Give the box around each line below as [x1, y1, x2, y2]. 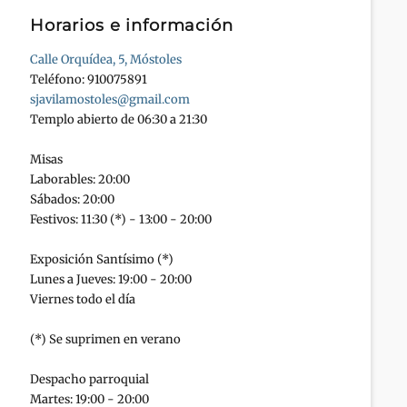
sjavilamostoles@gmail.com [30, 92, 191, 108]
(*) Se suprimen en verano [30, 332, 182, 348]
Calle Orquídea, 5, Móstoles [30, 52, 183, 68]
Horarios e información [30, 15, 233, 35]
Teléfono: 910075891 [30, 72, 148, 88]
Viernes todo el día [30, 292, 136, 308]
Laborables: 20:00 [30, 172, 131, 188]
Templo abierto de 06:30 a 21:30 [30, 112, 208, 128]
